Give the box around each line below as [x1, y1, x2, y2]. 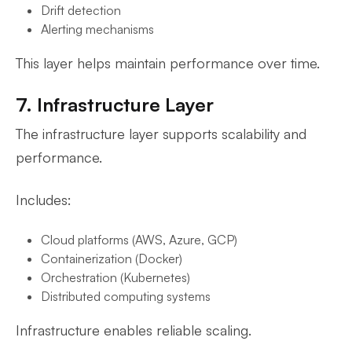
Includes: [16, 191, 71, 208]
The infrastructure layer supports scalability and [16, 125, 306, 142]
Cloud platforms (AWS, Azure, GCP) [41, 232, 237, 247]
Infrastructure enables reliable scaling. [16, 321, 251, 339]
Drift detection [41, 2, 121, 18]
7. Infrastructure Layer [16, 93, 214, 116]
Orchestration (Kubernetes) [41, 269, 190, 285]
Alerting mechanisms [41, 21, 154, 37]
